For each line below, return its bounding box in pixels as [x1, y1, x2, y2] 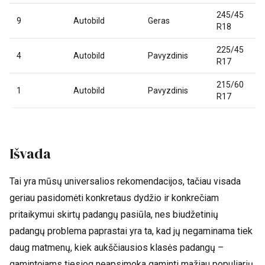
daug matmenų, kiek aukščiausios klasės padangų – [9, 242, 224, 254]
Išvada [9, 144, 51, 164]
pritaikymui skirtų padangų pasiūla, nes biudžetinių [9, 209, 218, 221]
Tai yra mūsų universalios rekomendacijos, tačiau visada [9, 176, 241, 188]
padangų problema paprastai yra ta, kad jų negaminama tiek [9, 225, 253, 237]
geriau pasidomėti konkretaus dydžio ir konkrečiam [9, 192, 219, 204]
